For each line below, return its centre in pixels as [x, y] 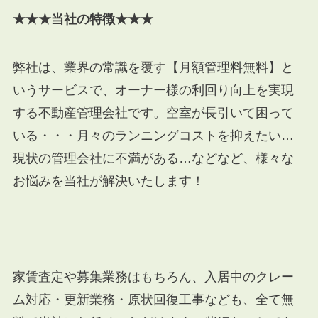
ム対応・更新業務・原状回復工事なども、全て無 [153, 300]
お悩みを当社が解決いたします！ [108, 181]
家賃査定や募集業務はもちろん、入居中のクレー [153, 277]
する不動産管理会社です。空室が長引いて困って [153, 113]
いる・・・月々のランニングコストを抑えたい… [153, 135]
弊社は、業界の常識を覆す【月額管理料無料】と [153, 67]
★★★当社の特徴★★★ [83, 19]
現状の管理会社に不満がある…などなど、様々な [153, 158]
